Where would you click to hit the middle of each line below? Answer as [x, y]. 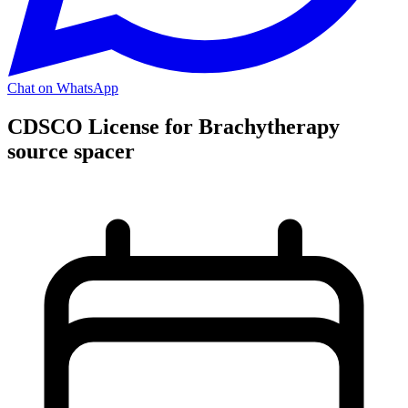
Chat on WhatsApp [63, 88]
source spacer [71, 151]
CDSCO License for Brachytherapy [173, 126]
